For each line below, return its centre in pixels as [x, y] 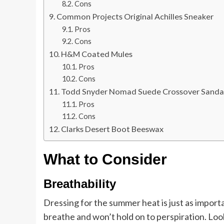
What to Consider [105, 159]
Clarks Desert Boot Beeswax [112, 129]
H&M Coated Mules [97, 54]
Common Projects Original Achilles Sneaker [135, 16]
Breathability [80, 184]
